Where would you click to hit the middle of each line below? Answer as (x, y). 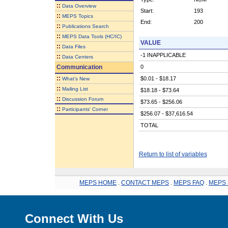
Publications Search (85, 26)
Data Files (74, 46)
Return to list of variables (173, 154)
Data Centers (77, 56)
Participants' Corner (85, 109)
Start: (147, 10)
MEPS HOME (98, 182)
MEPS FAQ (189, 182)
